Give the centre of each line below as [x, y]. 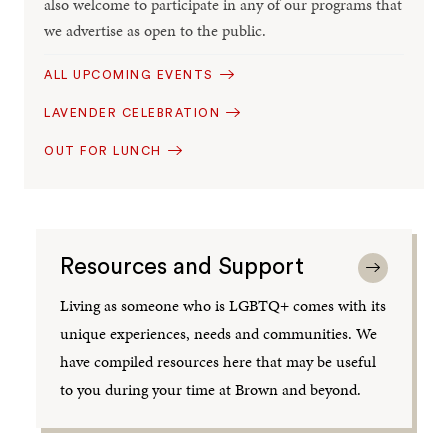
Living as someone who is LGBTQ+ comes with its [223, 305]
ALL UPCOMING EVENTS [129, 74]
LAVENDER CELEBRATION [132, 112]
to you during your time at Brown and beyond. [211, 389]
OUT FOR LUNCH [103, 150]
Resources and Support [182, 266]
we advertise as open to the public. [155, 30]
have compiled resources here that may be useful [218, 361]
